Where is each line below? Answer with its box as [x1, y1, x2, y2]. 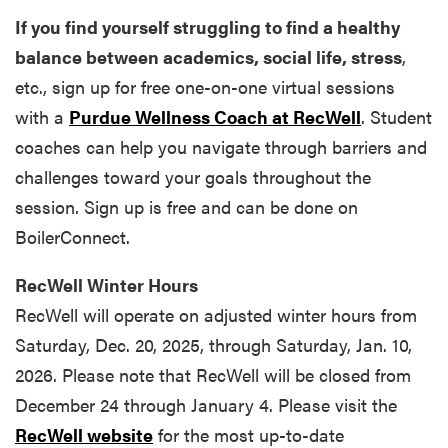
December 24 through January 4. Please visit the [15, 392, 402, 418]
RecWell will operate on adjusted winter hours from [15, 302, 417, 328]
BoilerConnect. [15, 224, 145, 250]
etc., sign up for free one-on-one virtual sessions [15, 74, 395, 100]
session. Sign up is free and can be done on [15, 194, 358, 220]
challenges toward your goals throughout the [15, 164, 371, 190]
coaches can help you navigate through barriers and [15, 134, 427, 160]
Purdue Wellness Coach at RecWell [69, 104, 361, 130]
